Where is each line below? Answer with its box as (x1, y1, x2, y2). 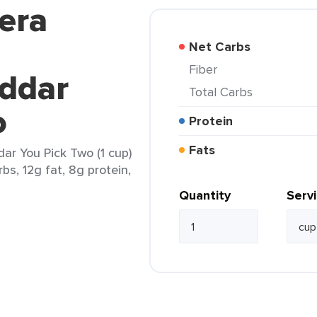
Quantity (179, 186, 231, 204)
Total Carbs (195, 83, 253, 100)
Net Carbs (198, 38, 250, 56)
